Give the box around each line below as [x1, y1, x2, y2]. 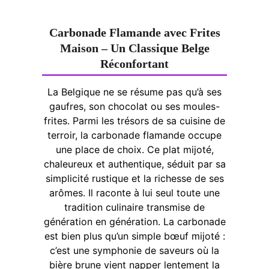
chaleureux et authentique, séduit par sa [43, 157, 226, 170]
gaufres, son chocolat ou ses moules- [49, 100, 220, 112]
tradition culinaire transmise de [64, 201, 205, 213]
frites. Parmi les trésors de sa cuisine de [44, 114, 225, 127]
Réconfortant [100, 56, 169, 70]
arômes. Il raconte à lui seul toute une [49, 186, 220, 199]
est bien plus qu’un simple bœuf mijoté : [44, 229, 225, 242]
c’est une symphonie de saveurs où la [50, 244, 219, 256]
